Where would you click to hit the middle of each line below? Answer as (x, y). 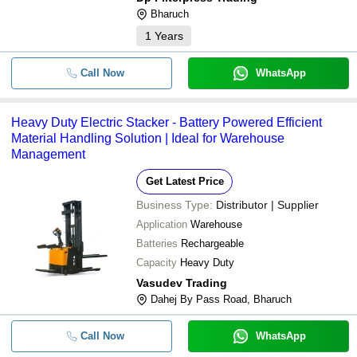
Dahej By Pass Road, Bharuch (221, 299)
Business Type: (175, 205)
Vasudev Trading (182, 283)
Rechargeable (212, 243)
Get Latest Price (184, 181)
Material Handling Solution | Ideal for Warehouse (148, 138)
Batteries (157, 243)
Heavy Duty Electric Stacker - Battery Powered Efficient (167, 122)
